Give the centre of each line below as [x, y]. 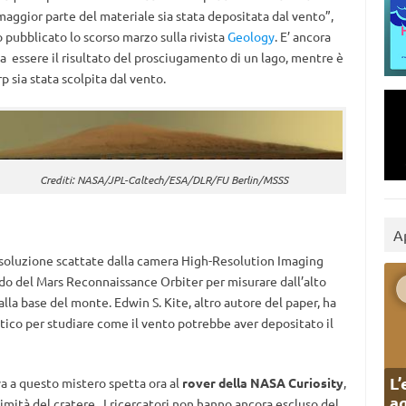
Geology [251, 36]
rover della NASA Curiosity [262, 382]
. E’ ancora [302, 36]
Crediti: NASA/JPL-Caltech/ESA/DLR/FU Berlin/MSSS [164, 180]
